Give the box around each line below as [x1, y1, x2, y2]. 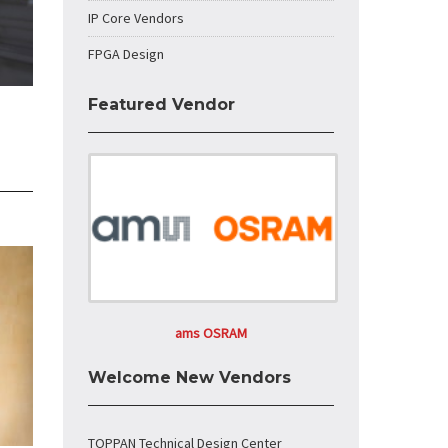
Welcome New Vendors [88, 368, 291, 387]
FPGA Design [88, 45, 164, 63]
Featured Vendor [88, 95, 235, 114]
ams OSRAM [175, 324, 247, 342]
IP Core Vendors [88, 9, 184, 27]
